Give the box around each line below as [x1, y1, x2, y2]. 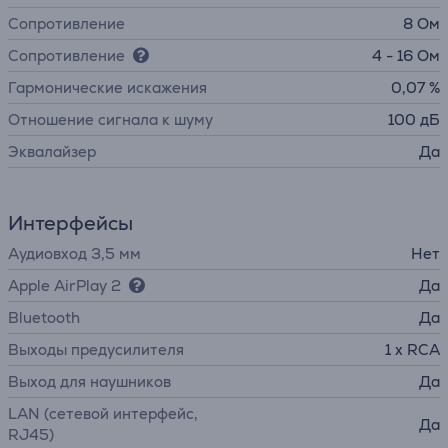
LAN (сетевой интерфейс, [8, 404, 198, 423]
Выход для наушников [8, 372, 171, 391]
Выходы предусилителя [8, 340, 184, 359]
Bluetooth [8, 308, 80, 327]
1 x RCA [385, 340, 440, 359]
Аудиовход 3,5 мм [8, 244, 141, 263]
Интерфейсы [8, 210, 133, 236]
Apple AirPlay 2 [8, 276, 121, 295]
